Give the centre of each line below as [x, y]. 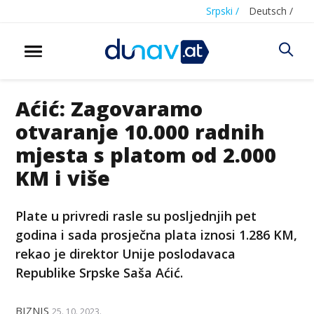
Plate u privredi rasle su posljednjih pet [136, 216]
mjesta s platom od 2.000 [146, 154]
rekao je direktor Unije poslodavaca [126, 253]
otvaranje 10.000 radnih [140, 131]
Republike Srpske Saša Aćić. [100, 272]
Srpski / [223, 11]
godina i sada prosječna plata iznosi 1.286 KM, [157, 234]
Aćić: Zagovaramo [109, 108]
